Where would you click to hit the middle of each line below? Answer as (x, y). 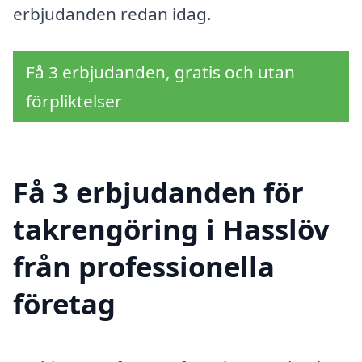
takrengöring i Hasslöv (171, 229)
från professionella (144, 267)
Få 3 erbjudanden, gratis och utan (160, 72)
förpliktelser (74, 101)
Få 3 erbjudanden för (158, 192)
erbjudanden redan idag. (112, 13)
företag (64, 304)
